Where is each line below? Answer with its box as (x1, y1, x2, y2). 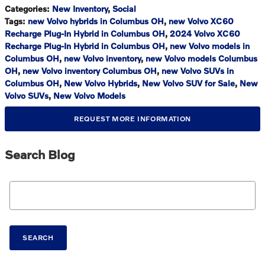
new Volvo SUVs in (161, 65, 234, 76)
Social (112, 3, 136, 14)
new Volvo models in (170, 40, 250, 51)
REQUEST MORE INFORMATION (74, 114, 191, 124)
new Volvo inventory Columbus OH (22, 65, 157, 76)
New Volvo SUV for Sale (142, 77, 235, 88)
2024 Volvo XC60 (170, 28, 240, 38)
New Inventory (52, 3, 108, 14)
